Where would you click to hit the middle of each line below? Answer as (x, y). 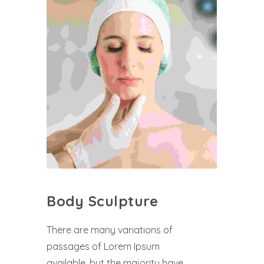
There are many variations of (110, 230)
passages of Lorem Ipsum (103, 246)
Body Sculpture (102, 201)
